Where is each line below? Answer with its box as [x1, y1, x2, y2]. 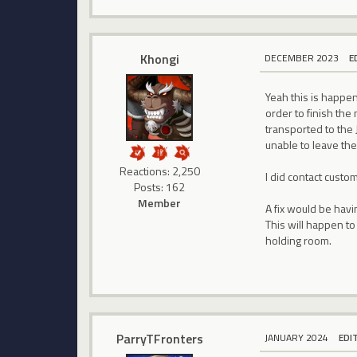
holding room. [265, 232, 332, 249]
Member [138, 194, 182, 212]
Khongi [139, 49, 179, 69]
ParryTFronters [116, 328, 203, 348]
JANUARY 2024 [265, 329, 329, 345]
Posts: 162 [134, 178, 186, 196]
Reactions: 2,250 [119, 163, 200, 180]
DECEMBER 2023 [265, 50, 339, 66]
